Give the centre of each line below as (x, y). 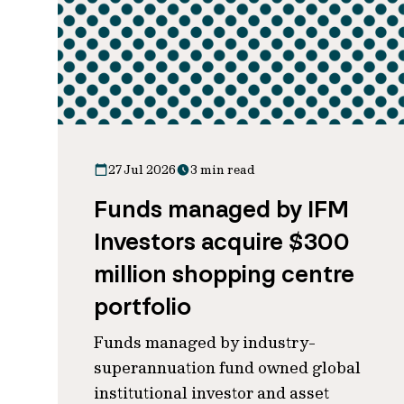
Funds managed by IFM (221, 209)
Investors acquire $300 (222, 242)
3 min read (223, 170)
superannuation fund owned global (227, 367)
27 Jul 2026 (142, 170)
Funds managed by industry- (205, 342)
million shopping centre (224, 274)
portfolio (142, 307)
